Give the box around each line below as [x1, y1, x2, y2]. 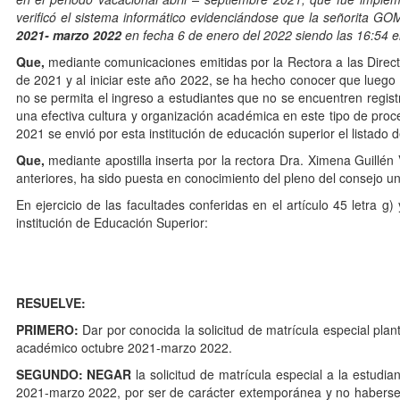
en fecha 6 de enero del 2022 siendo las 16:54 [121, 26, 388, 45]
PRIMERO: [15, 321, 79, 339]
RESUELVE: [15, 294, 86, 312]
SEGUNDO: [15, 365, 87, 384]
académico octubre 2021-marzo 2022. [15, 338, 232, 357]
